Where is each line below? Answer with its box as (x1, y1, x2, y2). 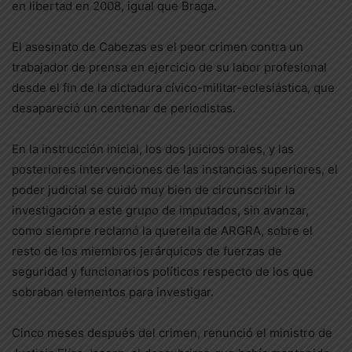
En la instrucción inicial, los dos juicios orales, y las (12, 141, 294, 156)
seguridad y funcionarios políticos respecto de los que (12, 264, 313, 279)
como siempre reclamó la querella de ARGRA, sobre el (12, 223, 313, 238)
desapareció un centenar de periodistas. (12, 101, 236, 115)
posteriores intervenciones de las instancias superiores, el (12, 162, 338, 177)
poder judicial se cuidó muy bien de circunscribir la (12, 182, 295, 197)
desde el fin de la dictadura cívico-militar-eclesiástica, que (12, 80, 335, 95)
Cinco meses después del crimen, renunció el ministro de (12, 325, 332, 340)
